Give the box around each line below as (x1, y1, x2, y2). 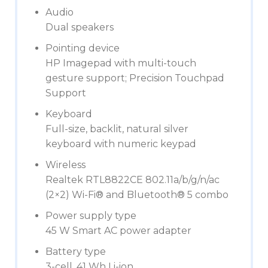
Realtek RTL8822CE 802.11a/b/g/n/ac (45, 174, 220, 185)
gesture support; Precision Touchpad (45, 72, 224, 84)
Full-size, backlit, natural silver (45, 123, 188, 135)
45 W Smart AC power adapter (45, 225, 191, 236)
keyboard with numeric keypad (45, 138, 196, 150)
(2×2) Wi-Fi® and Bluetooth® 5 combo (45, 189, 229, 200)
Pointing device (45, 42, 120, 54)
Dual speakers (45, 22, 114, 33)
